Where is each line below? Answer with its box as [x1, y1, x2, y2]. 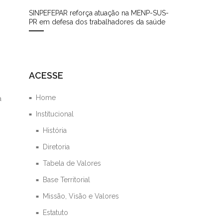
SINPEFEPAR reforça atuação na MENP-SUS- [29, 8, 169, 17]
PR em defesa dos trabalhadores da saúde [29, 17, 166, 26]
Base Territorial [43, 175, 91, 184]
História [43, 126, 67, 134]
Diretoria [43, 142, 70, 151]
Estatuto [43, 208, 69, 217]
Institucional [36, 110, 74, 118]
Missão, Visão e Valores [43, 192, 119, 200]
